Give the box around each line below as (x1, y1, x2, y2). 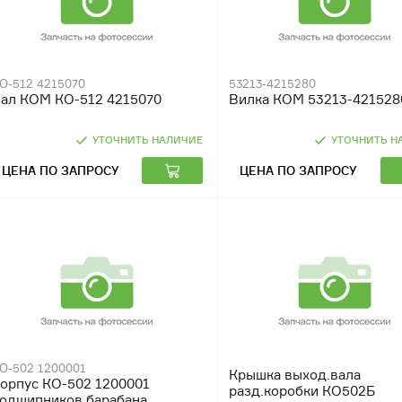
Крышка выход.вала (229, 366, 362, 383)
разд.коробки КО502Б (229, 382, 376, 399)
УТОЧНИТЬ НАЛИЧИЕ (92, 134, 204, 146)
